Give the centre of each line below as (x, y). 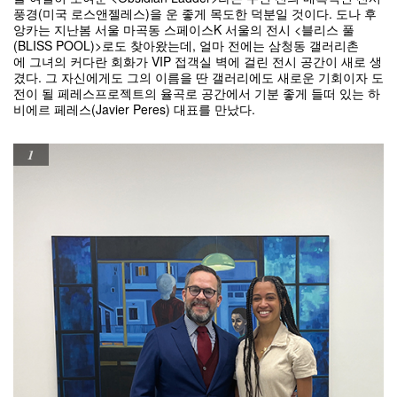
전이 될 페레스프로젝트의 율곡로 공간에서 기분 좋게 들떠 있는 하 (197, 93)
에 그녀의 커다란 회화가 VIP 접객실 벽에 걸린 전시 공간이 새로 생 (198, 61)
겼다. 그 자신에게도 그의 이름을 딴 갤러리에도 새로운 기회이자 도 (198, 77)
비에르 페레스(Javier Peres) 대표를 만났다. (134, 109)
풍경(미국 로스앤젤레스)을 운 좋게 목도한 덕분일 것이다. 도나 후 (195, 13)
